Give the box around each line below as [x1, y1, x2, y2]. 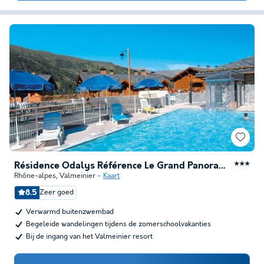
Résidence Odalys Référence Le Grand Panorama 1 [219, 160, 226, 171]
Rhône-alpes [14, 171, 56, 180]
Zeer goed [39, 188, 74, 197]
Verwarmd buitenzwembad [26, 207, 114, 216]
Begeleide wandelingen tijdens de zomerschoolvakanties [26, 220, 211, 229]
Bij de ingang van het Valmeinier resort [26, 232, 153, 241]
